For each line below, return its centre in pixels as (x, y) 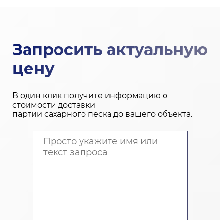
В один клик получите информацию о (90, 96)
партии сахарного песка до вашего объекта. (102, 114)
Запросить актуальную (110, 49)
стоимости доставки (54, 105)
